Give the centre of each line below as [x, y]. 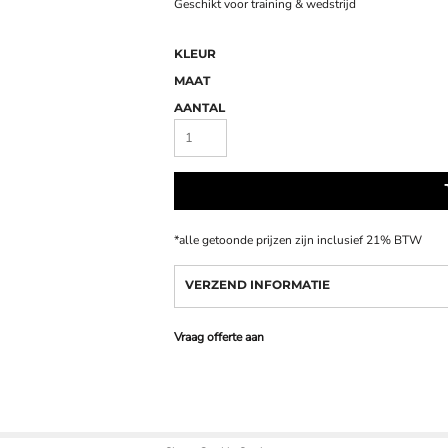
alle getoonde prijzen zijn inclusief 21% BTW [300, 239]
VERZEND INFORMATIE [257, 284]
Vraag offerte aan [219, 336]
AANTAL [199, 107]
